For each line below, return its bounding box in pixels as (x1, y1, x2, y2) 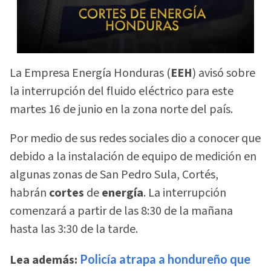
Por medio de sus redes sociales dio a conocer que (10, 130, 261, 148)
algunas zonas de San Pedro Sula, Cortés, (10, 166, 218, 184)
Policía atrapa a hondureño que (80, 251, 250, 266)
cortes (49, 184, 87, 202)
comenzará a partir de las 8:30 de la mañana (10, 203, 233, 220)
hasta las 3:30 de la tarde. (10, 221, 138, 238)
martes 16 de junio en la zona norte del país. (10, 100, 233, 118)
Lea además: (10, 251, 80, 269)
